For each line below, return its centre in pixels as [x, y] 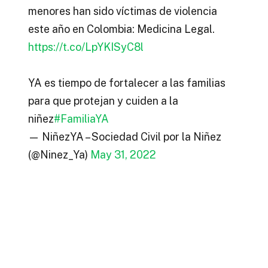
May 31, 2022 [123, 154]
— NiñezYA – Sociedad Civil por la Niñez [124, 136]
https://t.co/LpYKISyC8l [86, 47]
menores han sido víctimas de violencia [122, 11]
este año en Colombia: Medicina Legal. [121, 29]
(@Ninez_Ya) [59, 154]
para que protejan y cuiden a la [103, 100]
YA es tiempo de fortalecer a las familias [127, 83]
